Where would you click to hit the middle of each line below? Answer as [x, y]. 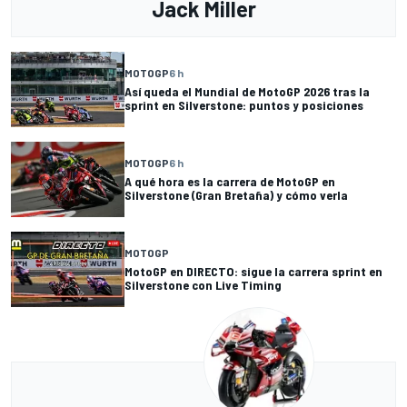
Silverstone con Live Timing [203, 285]
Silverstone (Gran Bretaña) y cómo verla [236, 195]
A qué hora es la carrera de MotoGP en [230, 182]
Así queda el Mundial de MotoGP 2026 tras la [247, 92]
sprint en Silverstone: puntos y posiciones [244, 105]
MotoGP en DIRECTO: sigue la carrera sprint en [253, 272]
